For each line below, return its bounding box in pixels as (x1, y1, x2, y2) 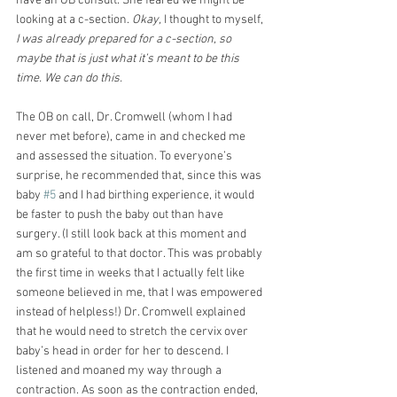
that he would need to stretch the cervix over (16, 323, 251, 339)
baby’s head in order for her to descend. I (16, 343, 231, 359)
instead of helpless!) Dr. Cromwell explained (16, 304, 248, 320)
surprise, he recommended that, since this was (16, 167, 264, 183)
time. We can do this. (16, 70, 122, 86)
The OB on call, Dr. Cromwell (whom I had (16, 109, 235, 125)
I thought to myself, (161, 12, 266, 27)
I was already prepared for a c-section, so (16, 31, 234, 47)
